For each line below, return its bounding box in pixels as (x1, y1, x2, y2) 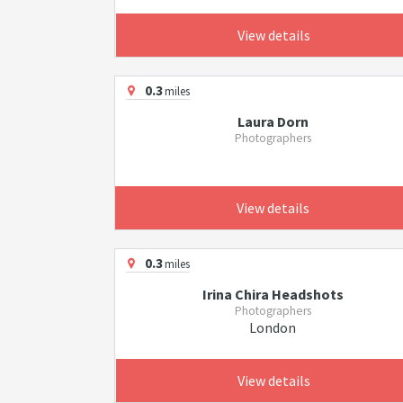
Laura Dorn (237, 112, 309, 130)
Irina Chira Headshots (201, 285, 344, 303)
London (249, 318, 297, 336)
